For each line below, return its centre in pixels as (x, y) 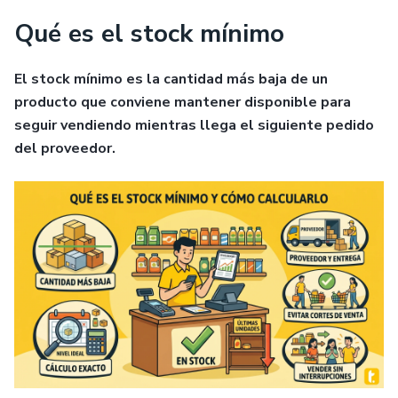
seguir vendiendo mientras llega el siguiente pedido (194, 126)
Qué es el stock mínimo (149, 34)
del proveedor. (65, 149)
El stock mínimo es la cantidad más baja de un (171, 80)
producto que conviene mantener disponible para (183, 103)
